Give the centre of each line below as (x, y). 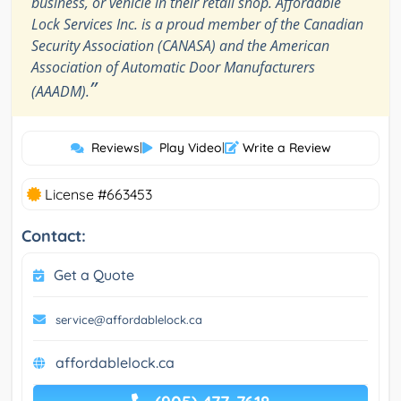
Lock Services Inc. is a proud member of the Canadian (197, 25)
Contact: (54, 236)
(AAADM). (60, 92)
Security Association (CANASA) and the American (180, 46)
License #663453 (97, 195)
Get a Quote (94, 275)
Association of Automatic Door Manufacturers (173, 68)
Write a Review (285, 148)
